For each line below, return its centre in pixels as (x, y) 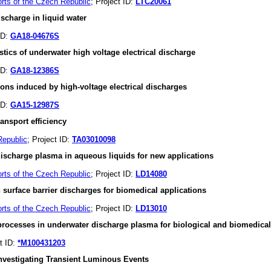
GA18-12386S (35, 70)
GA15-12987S (35, 105)
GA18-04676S (35, 36)
